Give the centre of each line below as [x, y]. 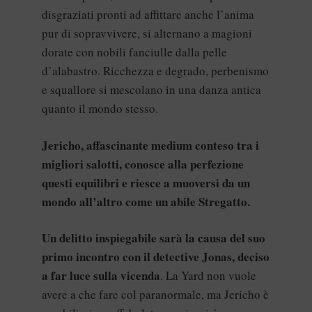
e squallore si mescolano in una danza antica [151, 89]
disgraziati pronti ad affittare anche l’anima [148, 14]
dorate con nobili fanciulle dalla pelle [134, 52]
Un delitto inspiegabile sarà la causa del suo [154, 238]
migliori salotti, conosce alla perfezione [143, 164]
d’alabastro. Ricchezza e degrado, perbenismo [155, 71]
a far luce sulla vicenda [101, 275]
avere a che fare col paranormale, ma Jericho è [155, 294]
